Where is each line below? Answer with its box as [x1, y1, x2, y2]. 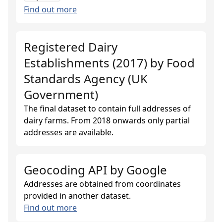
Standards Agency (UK [24, 70, 148, 87]
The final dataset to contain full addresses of [24, 103, 191, 114]
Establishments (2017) [24, 55, 147, 71]
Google [126, 162, 167, 178]
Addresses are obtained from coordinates [24, 178, 181, 189]
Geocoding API [24, 162, 107, 178]
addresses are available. [24, 127, 113, 138]
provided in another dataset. [24, 190, 131, 201]
